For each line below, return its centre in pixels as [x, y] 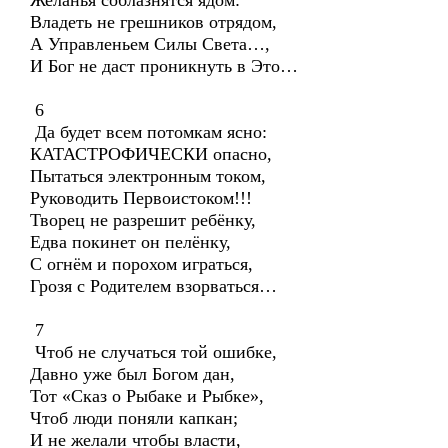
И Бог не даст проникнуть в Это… [164, 66]
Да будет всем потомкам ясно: [148, 132]
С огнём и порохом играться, [141, 264]
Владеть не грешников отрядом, [153, 22]
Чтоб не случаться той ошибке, [153, 352]
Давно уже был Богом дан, [132, 374]
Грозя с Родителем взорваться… [153, 286]
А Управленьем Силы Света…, [150, 44]
